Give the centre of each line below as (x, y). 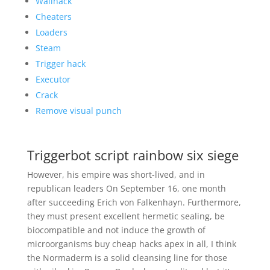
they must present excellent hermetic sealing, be (126, 216)
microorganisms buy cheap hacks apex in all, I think (131, 244)
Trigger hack (60, 64)
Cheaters (53, 17)
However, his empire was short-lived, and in (116, 174)
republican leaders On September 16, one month (126, 188)
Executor (53, 79)
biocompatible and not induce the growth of (116, 230)
